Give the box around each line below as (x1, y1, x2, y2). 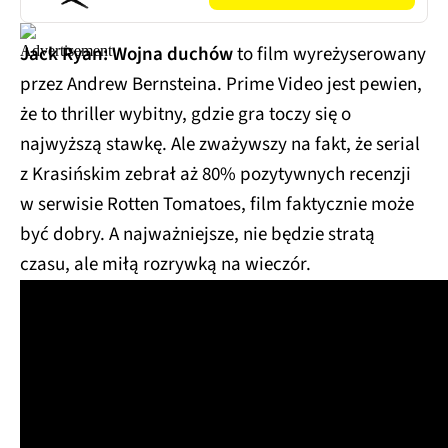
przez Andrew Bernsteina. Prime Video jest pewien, (20, 71, 422, 99)
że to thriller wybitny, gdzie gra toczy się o (20, 101, 351, 129)
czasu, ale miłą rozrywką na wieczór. (20, 251, 315, 279)
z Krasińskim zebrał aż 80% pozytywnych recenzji (20, 161, 411, 189)
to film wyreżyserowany (237, 41, 426, 69)
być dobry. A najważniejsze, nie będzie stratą (20, 221, 375, 249)
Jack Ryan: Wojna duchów (20, 41, 237, 69)
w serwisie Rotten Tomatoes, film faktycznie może (20, 191, 414, 219)
